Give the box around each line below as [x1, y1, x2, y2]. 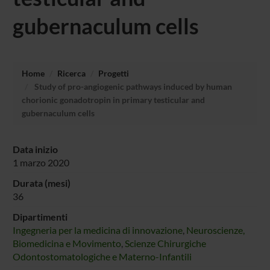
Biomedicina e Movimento [12, 237, 121, 249]
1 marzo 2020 [12, 156, 69, 168]
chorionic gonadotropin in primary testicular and [21, 94, 205, 105]
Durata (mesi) [12, 177, 72, 189]
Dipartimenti [12, 210, 67, 222]
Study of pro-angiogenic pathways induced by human [32, 81, 232, 92]
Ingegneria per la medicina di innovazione [12, 224, 183, 236]
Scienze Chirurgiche [124, 237, 206, 249]
